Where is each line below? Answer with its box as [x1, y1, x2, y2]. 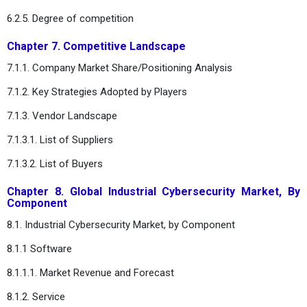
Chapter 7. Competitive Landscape [7, 39, 186, 53]
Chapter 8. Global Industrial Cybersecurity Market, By [7, 184, 300, 198]
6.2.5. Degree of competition [7, 12, 134, 25]
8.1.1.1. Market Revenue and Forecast [7, 266, 174, 279]
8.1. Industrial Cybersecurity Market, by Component [7, 218, 235, 231]
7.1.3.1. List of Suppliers [7, 133, 113, 146]
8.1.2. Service [7, 290, 65, 303]
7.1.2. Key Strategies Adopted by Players [7, 85, 187, 98]
